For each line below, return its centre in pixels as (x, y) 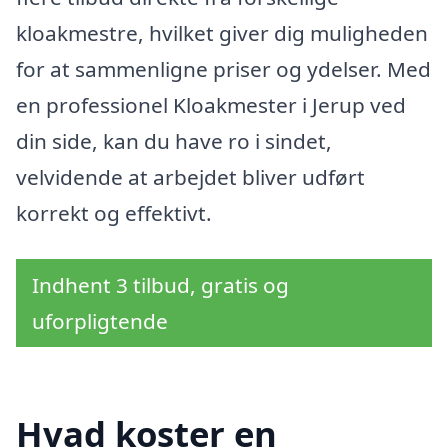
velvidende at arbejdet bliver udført (190, 176)
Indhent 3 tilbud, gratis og (160, 284)
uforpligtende (100, 320)
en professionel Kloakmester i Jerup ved (211, 104)
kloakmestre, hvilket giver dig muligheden (222, 32)
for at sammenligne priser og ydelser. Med (223, 68)
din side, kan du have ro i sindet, (174, 140)
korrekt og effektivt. (114, 212)
